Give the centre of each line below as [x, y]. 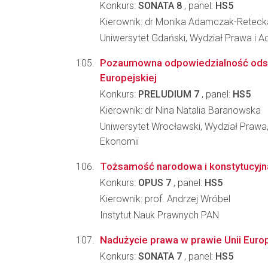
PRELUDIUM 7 [169, 94]
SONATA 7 [160, 256]
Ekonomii [119, 141]
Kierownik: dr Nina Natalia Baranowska [180, 110]
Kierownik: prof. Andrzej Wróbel [165, 199]
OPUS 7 [155, 183]
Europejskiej [128, 78]
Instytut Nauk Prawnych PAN [159, 215]
